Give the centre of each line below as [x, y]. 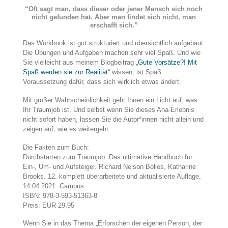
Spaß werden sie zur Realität [65, 72]
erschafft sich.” [114, 25]
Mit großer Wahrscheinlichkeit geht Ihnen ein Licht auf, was [110, 100]
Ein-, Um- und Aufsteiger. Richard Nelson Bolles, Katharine [109, 166]
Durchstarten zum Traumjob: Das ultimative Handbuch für [107, 157]
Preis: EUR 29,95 [48, 205]
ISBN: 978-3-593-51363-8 [60, 195]
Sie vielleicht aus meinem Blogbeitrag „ [80, 63]
